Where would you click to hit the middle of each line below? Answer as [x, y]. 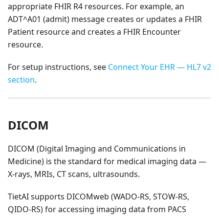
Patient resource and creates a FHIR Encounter [94, 32]
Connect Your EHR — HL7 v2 [160, 67]
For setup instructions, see [58, 67]
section [21, 80]
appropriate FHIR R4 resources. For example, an [96, 6]
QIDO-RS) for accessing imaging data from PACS [97, 209]
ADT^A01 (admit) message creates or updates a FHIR [105, 19]
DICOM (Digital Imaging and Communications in [97, 149]
